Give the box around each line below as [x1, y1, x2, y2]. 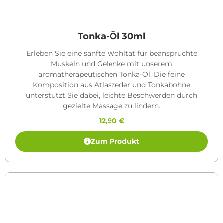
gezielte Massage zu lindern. [63, 101, 160, 110]
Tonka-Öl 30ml [78, 30, 145, 42]
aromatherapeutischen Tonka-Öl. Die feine [38, 69, 185, 79]
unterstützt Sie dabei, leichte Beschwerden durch [26, 90, 197, 100]
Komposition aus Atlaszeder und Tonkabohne [33, 80, 190, 89]
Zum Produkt [91, 136, 139, 146]
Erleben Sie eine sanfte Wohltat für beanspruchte [26, 48, 197, 58]
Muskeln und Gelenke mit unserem [51, 59, 172, 68]
